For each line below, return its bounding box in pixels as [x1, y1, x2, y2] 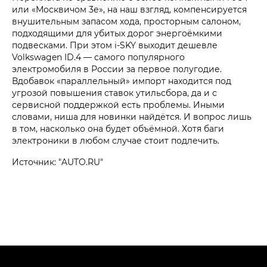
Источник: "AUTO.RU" [12, 156, 103, 167]
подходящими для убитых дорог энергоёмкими [12, 27, 222, 39]
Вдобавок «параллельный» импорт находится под [12, 74, 231, 86]
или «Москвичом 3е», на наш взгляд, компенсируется [12, 3, 247, 15]
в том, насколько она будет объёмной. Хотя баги [12, 122, 224, 134]
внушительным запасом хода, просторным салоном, [12, 15, 241, 27]
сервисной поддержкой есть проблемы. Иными [12, 98, 225, 110]
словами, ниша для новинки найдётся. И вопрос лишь [12, 110, 252, 122]
